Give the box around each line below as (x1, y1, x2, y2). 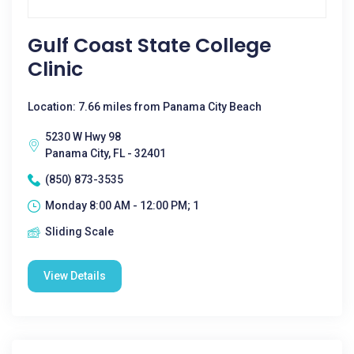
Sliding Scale (45, 225, 114, 238)
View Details (43, 269, 106, 282)
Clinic (28, 55, 83, 83)
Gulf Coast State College (28, 32, 271, 59)
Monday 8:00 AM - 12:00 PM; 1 (45, 199, 199, 212)
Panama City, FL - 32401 (45, 147, 166, 160)
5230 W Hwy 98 (45, 130, 121, 143)
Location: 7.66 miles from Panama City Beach (28, 100, 262, 113)
